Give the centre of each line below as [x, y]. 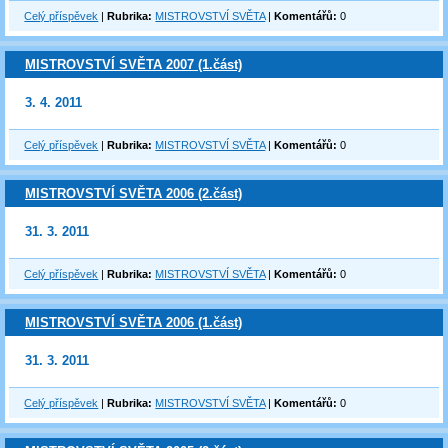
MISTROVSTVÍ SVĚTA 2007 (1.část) [133, 64]
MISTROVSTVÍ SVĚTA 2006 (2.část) [133, 193]
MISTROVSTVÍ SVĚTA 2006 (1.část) [133, 322]
